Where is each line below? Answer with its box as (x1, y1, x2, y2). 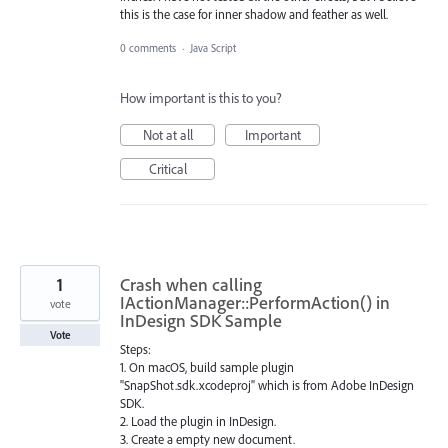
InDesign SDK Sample (120, 308, 282, 332)
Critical (148, 159, 187, 178)
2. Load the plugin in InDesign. (120, 412, 276, 429)
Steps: (120, 340, 151, 357)
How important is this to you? (120, 88, 282, 107)
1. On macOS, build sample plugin (120, 358, 294, 375)
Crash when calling (120, 272, 262, 296)
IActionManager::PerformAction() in (120, 290, 390, 314)
